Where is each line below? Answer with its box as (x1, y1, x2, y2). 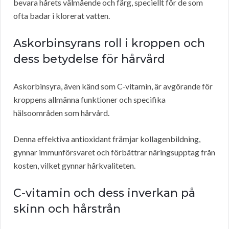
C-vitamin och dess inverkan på (13, 186, 195, 200)
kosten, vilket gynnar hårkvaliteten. (13, 161, 135, 171)
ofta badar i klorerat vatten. (13, 11, 110, 21)
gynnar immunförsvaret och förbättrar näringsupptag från (13, 147, 215, 157)
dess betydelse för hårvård (13, 52, 165, 66)
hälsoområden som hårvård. (13, 108, 109, 118)
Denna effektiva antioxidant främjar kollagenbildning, (13, 134, 200, 144)
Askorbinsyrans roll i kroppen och (13, 36, 205, 51)
